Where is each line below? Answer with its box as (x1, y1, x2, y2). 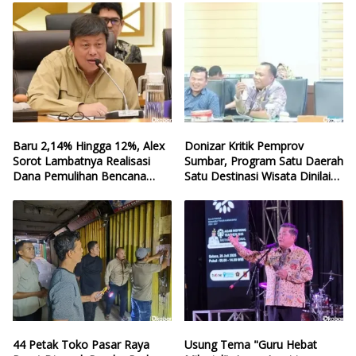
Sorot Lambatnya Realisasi (13, 153, 150, 169)
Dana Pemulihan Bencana (13, 168, 146, 184)
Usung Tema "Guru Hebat (184, 336, 317, 352)
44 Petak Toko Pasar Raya (13, 336, 149, 352)
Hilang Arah (184, 184, 243, 199)
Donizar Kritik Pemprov (184, 138, 304, 154)
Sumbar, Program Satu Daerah (184, 153, 343, 169)
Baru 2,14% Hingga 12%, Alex (13, 138, 164, 154)
